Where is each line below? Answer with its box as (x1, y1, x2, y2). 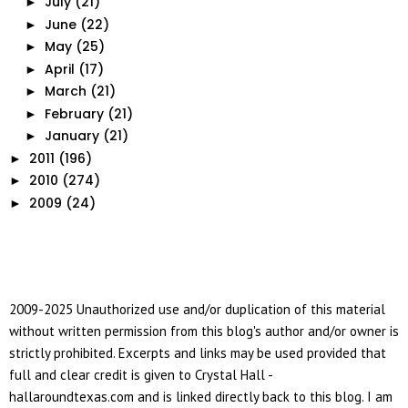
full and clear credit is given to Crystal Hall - (9, 366, 272, 384)
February (44, 104, 104, 123)
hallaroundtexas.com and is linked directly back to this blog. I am (9, 388, 393, 406)
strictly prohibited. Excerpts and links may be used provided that (9, 344, 386, 362)
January (44, 127, 99, 146)
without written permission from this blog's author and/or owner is (9, 322, 399, 341)
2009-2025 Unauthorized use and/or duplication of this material (9, 301, 385, 319)
